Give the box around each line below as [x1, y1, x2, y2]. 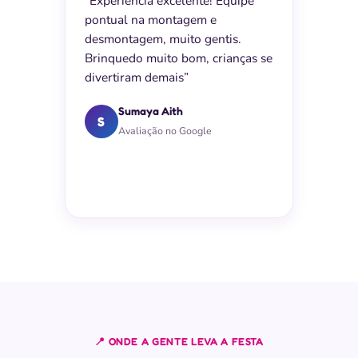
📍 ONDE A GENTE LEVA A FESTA [94, 335, 264, 348]
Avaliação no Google [117, 124, 212, 137]
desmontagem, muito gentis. [84, 30, 241, 47]
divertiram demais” [84, 69, 189, 86]
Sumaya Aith [117, 104, 183, 117]
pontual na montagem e [84, 11, 217, 28]
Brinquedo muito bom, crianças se [84, 50, 272, 66]
